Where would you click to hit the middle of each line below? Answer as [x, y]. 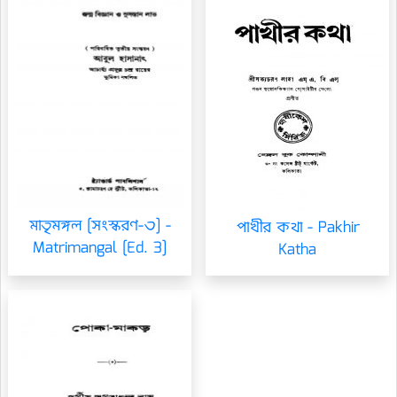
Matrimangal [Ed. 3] [100, 249]
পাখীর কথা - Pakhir [297, 228]
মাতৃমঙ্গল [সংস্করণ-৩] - [100, 227]
